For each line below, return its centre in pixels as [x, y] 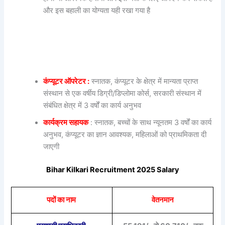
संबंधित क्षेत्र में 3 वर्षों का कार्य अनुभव [92, 105]
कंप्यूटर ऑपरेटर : [67, 81]
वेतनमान [163, 200]
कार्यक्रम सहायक [66, 122]
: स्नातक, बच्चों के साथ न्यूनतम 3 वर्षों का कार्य [151, 122]
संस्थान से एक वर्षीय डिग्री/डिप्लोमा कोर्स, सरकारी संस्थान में [123, 93]
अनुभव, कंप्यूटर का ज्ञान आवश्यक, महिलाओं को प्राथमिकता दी [125, 134]
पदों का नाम [62, 200]
